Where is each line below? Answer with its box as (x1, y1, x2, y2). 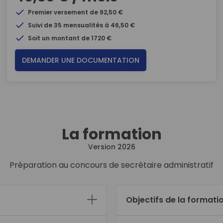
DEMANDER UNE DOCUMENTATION (22, 55, 139, 65)
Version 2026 (88, 142, 135, 152)
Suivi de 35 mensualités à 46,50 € (28, 21, 135, 29)
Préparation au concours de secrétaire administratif (9, 159, 214, 171)
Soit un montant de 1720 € (28, 34, 111, 42)
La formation (61, 124, 162, 145)
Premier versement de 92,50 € (28, 8, 123, 16)
